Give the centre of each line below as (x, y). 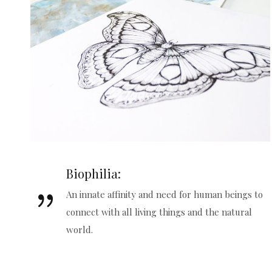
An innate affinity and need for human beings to (165, 194)
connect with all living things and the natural (159, 212)
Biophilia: (93, 173)
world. (80, 229)
